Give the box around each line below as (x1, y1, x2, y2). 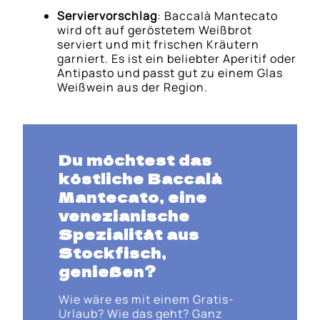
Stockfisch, (58, 241, 166, 263)
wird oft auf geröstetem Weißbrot (57, 21, 253, 38)
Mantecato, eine (58, 186, 207, 207)
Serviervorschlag (57, 7, 158, 24)
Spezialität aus (58, 223, 199, 244)
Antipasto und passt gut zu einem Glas (57, 64, 284, 81)
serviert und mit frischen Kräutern (57, 36, 260, 52)
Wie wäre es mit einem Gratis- (58, 291, 234, 307)
